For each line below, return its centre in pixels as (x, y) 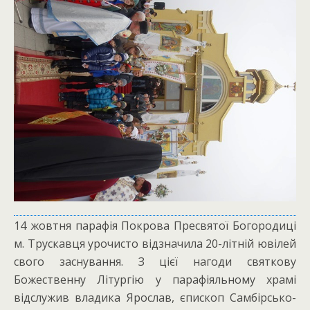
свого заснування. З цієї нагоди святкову (155, 262)
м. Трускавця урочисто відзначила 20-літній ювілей (155, 244)
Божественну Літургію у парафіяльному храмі (155, 280)
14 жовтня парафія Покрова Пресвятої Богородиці (155, 226)
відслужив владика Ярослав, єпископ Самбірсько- (155, 298)
